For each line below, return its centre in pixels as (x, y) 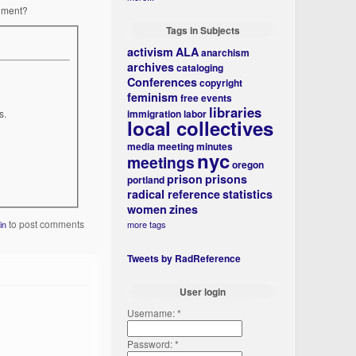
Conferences (163, 82)
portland (146, 180)
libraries (236, 112)
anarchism (226, 52)
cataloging (200, 68)
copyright (221, 83)
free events (207, 98)
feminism (153, 97)
